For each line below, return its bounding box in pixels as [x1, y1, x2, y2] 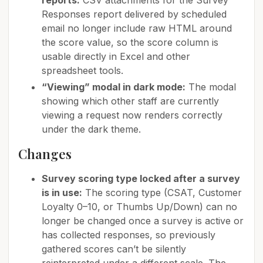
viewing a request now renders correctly [42, 109, 222, 121]
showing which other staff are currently [42, 95, 219, 107]
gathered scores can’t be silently [42, 243, 186, 255]
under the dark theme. [42, 123, 141, 135]
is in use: [42, 187, 82, 198]
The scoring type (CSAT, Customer [82, 187, 242, 198]
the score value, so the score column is [42, 36, 218, 48]
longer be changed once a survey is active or [42, 215, 244, 227]
